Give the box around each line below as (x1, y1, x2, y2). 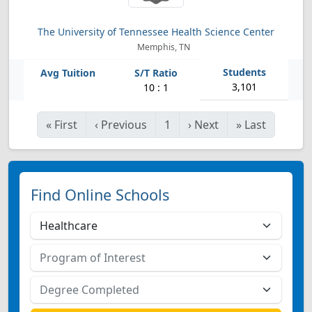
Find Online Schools (31, 185, 169, 205)
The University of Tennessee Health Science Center (38, 25, 274, 38)
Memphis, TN (135, 41, 191, 53)
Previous (101, 117, 147, 132)
